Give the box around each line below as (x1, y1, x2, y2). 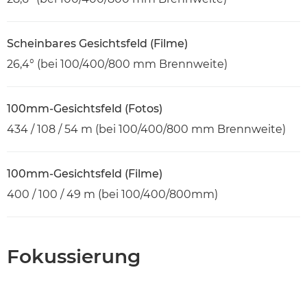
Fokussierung (7, 244, 140, 268)
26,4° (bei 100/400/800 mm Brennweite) (7, 57, 228, 71)
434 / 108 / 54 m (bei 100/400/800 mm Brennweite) (7, 122, 286, 136)
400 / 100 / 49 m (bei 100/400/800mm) (7, 187, 218, 201)
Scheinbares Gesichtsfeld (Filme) (7, 36, 188, 50)
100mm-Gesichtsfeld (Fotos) (7, 101, 162, 115)
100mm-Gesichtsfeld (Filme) (7, 167, 162, 180)
